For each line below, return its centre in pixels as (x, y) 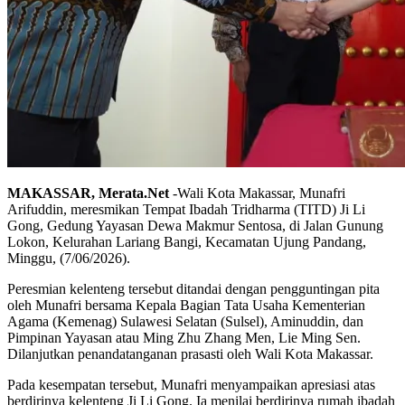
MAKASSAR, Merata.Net (88, 193)
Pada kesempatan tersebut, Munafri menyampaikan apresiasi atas (191, 384)
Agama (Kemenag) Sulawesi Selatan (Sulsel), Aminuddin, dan (185, 321)
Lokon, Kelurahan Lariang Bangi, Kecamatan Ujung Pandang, (187, 241)
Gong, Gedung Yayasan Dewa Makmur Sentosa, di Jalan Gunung (195, 225)
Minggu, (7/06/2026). (69, 258)
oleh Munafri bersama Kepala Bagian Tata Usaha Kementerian (186, 305)
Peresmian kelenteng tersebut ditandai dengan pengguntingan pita (193, 288)
